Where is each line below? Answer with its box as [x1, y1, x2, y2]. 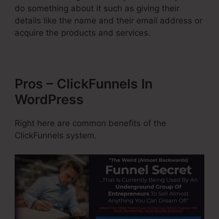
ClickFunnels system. [15, 131, 97, 141]
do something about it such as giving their [15, 3, 179, 14]
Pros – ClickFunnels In [15, 76, 153, 92]
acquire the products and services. [15, 28, 151, 38]
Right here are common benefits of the [15, 118, 166, 129]
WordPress [15, 91, 84, 108]
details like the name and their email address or [15, 16, 202, 26]
